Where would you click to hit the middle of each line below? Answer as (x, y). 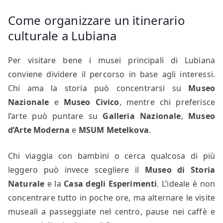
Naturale (26, 183)
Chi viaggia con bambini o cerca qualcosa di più (111, 156)
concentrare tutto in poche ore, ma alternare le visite (111, 197)
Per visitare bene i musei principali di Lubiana (111, 60)
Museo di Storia (180, 169)
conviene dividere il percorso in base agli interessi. (111, 74)
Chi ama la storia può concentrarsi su (98, 88)
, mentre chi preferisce (167, 102)
